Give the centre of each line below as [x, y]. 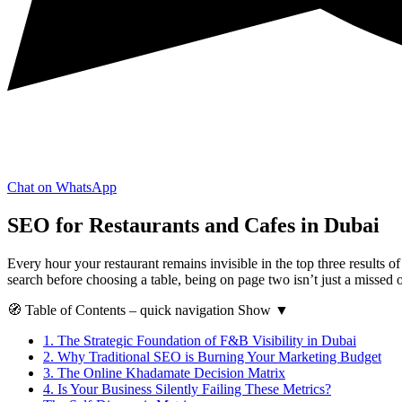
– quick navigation [182, 310]
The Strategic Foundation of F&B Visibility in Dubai [205, 340]
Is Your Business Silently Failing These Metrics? [192, 389]
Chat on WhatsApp [62, 187]
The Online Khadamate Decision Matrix [170, 372]
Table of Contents [75, 310]
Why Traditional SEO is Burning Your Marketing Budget [218, 356]
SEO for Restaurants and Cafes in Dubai [193, 225]
